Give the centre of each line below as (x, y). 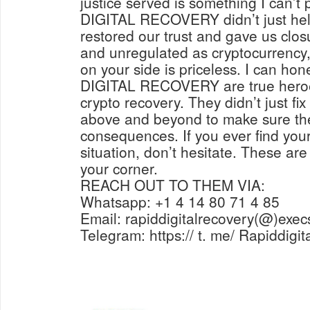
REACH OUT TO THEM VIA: (173, 185)
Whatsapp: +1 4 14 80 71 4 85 (180, 201)
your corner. (119, 168)
